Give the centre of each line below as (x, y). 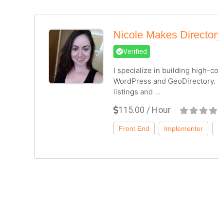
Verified (135, 51)
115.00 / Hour (144, 109)
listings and (134, 91)
